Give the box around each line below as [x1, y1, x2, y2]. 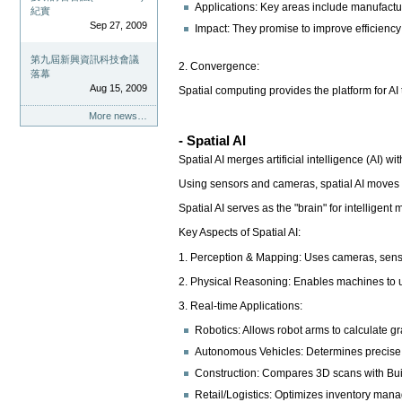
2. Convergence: [179, 59, 263, 73]
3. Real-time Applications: [179, 299, 303, 312]
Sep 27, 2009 [89, 20, 147, 31]
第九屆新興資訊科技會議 [31, 54, 140, 66]
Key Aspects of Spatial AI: [179, 226, 304, 240]
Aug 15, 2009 [89, 83, 147, 94]
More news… [88, 109, 147, 121]
